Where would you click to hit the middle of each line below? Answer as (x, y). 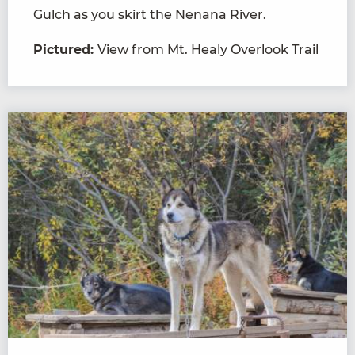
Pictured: (65, 50)
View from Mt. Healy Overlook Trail (208, 50)
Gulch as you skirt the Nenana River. (150, 15)
